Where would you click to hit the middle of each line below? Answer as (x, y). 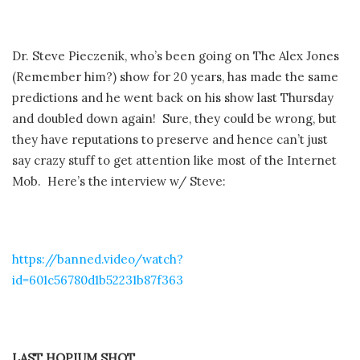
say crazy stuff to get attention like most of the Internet (174, 161)
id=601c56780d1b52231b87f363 (98, 280)
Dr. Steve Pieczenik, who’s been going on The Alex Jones (176, 56)
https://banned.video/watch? (98, 260)
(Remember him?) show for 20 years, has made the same (175, 77)
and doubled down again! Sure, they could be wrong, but (174, 119)
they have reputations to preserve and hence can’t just (170, 140)
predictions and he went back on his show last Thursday (173, 98)
